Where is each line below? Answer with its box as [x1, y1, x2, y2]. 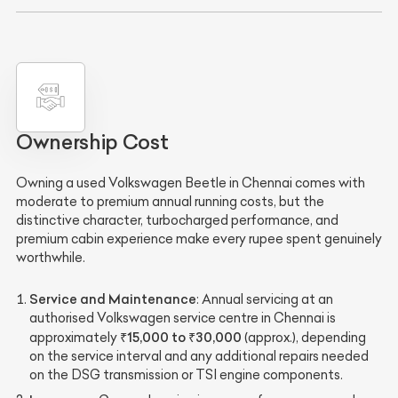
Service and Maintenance [29, 290, 196, 307]
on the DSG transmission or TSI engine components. [29, 366, 343, 383]
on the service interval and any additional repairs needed [29, 347, 369, 364]
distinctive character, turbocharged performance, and [16, 211, 338, 228]
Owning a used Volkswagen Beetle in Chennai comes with [16, 174, 365, 191]
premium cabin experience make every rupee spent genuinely [16, 230, 382, 247]
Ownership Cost [16, 129, 169, 155]
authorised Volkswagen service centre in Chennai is [29, 309, 336, 326]
